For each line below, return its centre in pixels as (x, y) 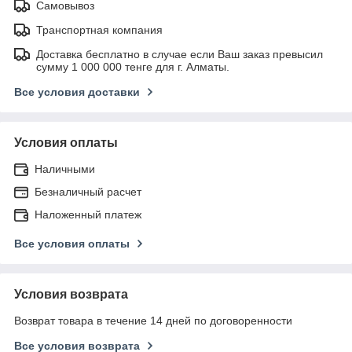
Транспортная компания (99, 29)
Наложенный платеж (88, 214)
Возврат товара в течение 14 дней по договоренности (153, 320)
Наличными (65, 169)
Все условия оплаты (72, 243)
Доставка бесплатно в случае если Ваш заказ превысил (180, 54)
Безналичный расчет (88, 191)
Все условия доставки (77, 92)
